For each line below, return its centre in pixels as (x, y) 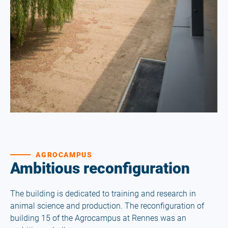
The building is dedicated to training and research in (103, 193)
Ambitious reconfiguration (100, 168)
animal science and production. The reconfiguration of (107, 206)
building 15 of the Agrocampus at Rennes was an (98, 218)
